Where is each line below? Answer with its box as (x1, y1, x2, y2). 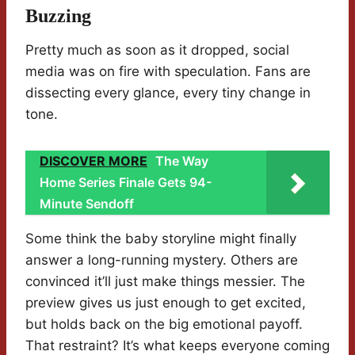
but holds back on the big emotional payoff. (25, 316, 303, 333)
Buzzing (25, 6, 91, 27)
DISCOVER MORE (40, 153, 147, 170)
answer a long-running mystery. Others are (25, 252, 298, 269)
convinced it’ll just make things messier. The (25, 273, 305, 290)
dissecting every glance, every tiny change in (25, 85, 311, 101)
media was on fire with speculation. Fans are (25, 63, 311, 80)
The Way (155, 153, 208, 170)
